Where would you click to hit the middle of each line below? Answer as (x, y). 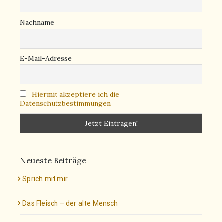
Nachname (37, 23)
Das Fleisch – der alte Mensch (70, 203)
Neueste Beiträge (53, 160)
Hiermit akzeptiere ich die (76, 94)
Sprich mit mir (45, 179)
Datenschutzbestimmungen (65, 103)
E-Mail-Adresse (46, 58)
